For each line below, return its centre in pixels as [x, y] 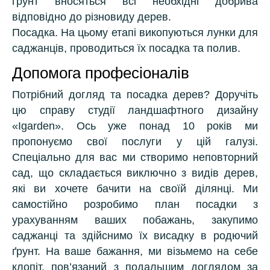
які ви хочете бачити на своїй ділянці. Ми [135, 189]
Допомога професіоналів [101, 73]
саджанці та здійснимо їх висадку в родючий [135, 236]
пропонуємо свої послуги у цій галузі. [135, 142]
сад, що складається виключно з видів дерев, [135, 173]
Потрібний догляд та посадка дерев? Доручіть [135, 95]
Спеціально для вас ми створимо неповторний [135, 157]
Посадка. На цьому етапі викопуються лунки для [135, 33]
